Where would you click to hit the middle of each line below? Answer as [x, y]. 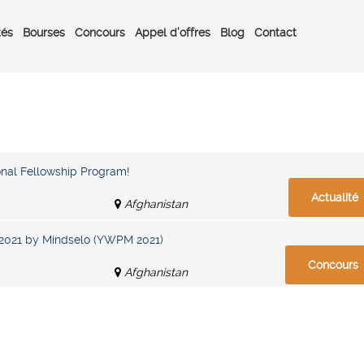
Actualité [335, 197]
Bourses [44, 32]
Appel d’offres [173, 32]
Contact [275, 32]
